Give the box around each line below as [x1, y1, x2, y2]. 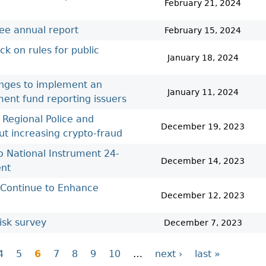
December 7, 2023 [163, 218, 242, 227]
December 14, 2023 [161, 156, 245, 166]
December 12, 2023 [161, 191, 245, 200]
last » [194, 248, 220, 259]
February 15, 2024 [164, 26, 241, 35]
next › [154, 248, 182, 259]
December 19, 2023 [161, 122, 245, 131]
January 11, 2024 [167, 87, 239, 97]
